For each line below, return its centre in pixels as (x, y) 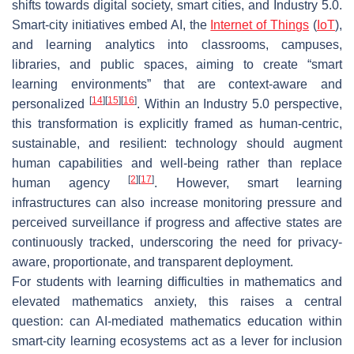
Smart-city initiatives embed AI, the (111, 24)
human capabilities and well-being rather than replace (177, 163)
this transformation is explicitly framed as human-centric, (177, 123)
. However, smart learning (249, 183)
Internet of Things (260, 24)
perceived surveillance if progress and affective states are (177, 222)
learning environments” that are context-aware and (177, 84)
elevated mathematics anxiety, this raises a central (177, 301)
